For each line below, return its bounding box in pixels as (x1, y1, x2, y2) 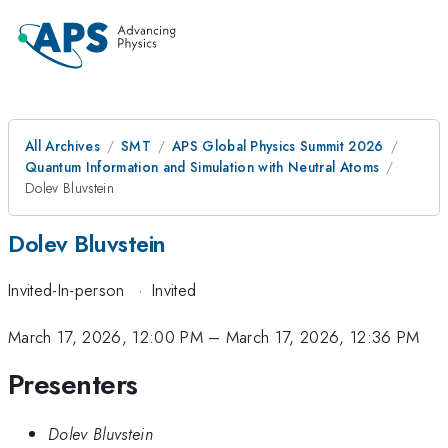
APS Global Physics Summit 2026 (171, 136, 384, 156)
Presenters (8, 364, 138, 406)
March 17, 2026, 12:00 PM (8, 324, 203, 349)
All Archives (25, 136, 100, 156)
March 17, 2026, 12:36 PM (225, 324, 420, 349)
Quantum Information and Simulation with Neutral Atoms (25, 157, 380, 177)
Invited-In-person (8, 278, 125, 303)
